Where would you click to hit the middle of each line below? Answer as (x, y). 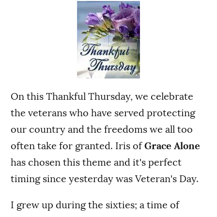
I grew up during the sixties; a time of (95, 205)
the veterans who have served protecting (103, 113)
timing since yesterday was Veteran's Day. (105, 178)
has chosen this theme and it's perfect (96, 162)
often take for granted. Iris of (78, 146)
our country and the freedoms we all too (102, 129)
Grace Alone (172, 146)
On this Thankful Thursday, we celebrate (102, 96)
